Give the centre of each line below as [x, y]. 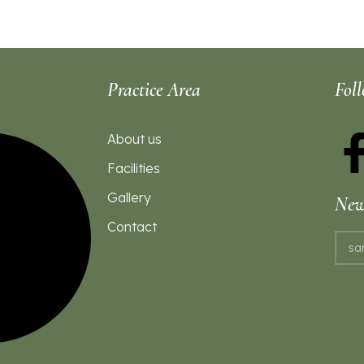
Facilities [134, 168]
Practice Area [154, 90]
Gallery [129, 197]
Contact [132, 227]
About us [134, 139]
